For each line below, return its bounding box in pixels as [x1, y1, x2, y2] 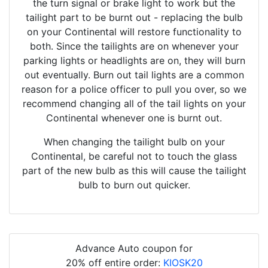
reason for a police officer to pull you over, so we [22, 83, 246, 96]
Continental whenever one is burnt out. [46, 112, 222, 124]
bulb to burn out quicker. [78, 179, 190, 191]
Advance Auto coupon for [75, 242, 193, 255]
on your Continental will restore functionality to [26, 26, 242, 38]
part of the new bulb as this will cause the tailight [22, 165, 246, 177]
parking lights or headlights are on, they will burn [23, 54, 245, 67]
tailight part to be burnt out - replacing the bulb [25, 11, 243, 24]
